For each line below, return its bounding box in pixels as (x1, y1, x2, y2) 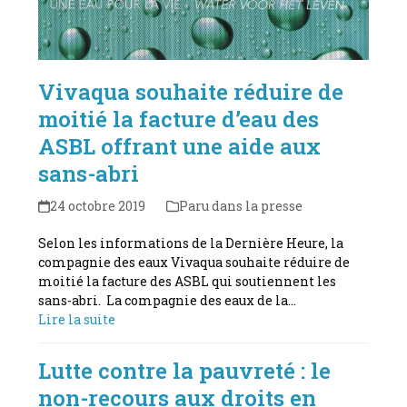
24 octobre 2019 (49, 196, 145, 214)
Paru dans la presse (178, 196, 303, 214)
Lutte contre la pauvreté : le (38, 355, 332, 385)
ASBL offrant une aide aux (38, 131, 322, 161)
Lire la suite (38, 310, 116, 328)
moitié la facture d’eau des (38, 104, 320, 134)
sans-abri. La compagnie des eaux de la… (38, 291, 297, 309)
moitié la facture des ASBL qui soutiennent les (38, 272, 337, 290)
